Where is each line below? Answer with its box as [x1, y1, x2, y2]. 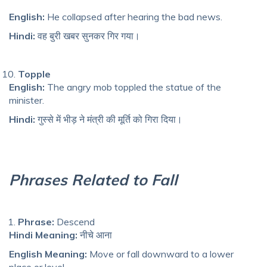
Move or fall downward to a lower [87, 247, 234, 260]
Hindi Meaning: [9, 228, 77, 241]
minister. [9, 94, 44, 106]
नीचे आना [77, 228, 112, 241]
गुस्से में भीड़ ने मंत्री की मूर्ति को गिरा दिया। [35, 113, 182, 125]
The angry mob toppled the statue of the [45, 80, 221, 93]
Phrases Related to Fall [9, 170, 178, 189]
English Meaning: [9, 247, 87, 260]
